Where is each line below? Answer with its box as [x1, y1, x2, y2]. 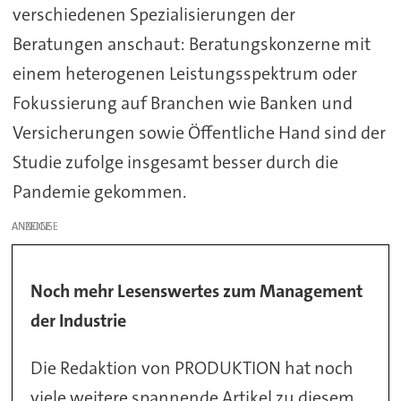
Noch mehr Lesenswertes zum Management [30, 279, 363, 303]
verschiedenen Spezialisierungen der [12, 2, 295, 26]
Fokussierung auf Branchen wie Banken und [12, 90, 353, 115]
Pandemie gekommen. [12, 179, 186, 203]
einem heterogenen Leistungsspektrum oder [12, 61, 357, 85]
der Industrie [30, 309, 127, 333]
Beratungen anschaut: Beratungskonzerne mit [12, 31, 371, 55]
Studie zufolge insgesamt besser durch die [12, 149, 338, 174]
